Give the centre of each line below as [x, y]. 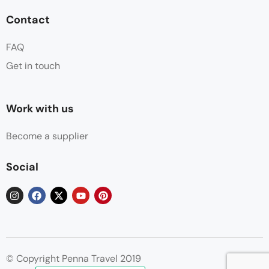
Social [22, 167]
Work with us [40, 109]
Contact [28, 20]
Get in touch [33, 66]
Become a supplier [47, 136]
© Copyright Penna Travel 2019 [74, 259]
